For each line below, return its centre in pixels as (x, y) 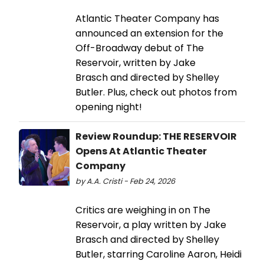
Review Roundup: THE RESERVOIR (156, 137)
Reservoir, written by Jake (136, 63)
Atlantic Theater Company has (147, 19)
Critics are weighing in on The (143, 210)
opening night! (109, 107)
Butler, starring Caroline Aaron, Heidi (159, 255)
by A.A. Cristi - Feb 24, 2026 (125, 181)
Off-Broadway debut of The (140, 48)
